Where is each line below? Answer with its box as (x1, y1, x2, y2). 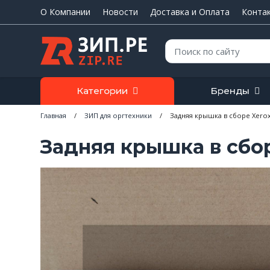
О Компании (40, 6, 90, 17)
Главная (40, 110, 66, 120)
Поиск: (164, 38, 191, 50)
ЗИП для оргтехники (84, 110, 152, 120)
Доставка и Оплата (150, 6, 230, 17)
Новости (102, 6, 138, 17)
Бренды (210, 84, 250, 96)
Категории (77, 84, 128, 96)
